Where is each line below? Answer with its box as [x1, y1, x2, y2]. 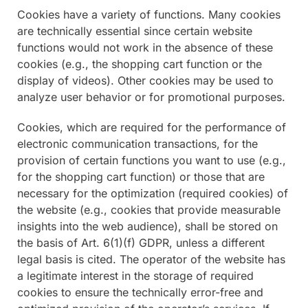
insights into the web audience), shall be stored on [17, 219, 278, 233]
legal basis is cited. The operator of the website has [17, 252, 285, 266]
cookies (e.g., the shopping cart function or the [17, 56, 262, 71]
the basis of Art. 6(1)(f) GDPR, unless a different [17, 235, 265, 250]
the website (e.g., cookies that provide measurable [17, 202, 280, 217]
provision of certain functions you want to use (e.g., [17, 153, 286, 167]
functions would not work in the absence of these [17, 40, 273, 54]
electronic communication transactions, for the [17, 136, 258, 151]
